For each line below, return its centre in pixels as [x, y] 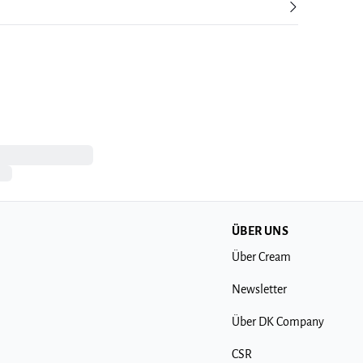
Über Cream [261, 257]
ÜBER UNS [261, 231]
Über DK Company [278, 322]
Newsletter [259, 289]
